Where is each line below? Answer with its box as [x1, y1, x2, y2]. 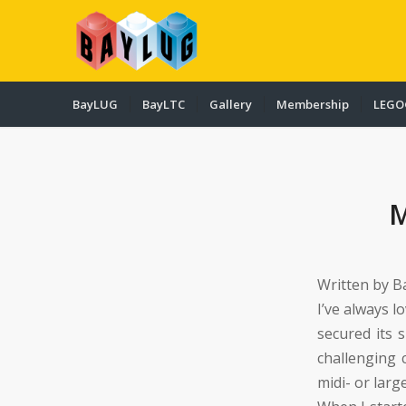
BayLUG [72, 96, 118, 112]
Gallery [209, 96, 252, 112]
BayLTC [142, 96, 185, 112]
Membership [276, 96, 349, 112]
